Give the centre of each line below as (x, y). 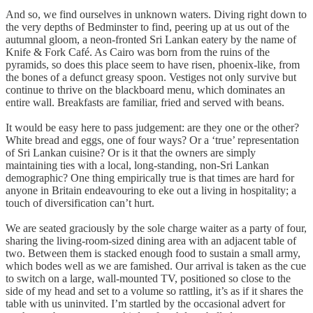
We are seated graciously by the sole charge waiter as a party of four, (156, 228)
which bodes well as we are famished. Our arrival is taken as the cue (156, 265)
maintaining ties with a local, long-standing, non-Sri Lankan (137, 165)
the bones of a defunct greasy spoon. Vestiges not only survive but (151, 77)
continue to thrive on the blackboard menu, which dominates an (145, 89)
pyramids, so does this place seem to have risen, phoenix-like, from (153, 64)
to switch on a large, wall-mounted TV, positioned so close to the (148, 278)
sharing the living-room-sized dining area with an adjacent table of (151, 240)
